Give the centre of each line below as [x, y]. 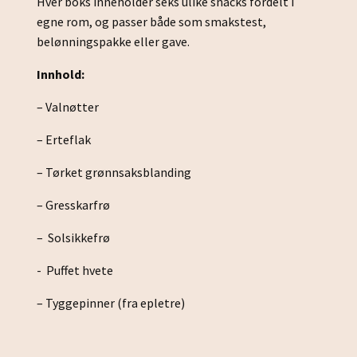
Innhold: [62, 75]
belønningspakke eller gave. [113, 42]
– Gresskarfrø [73, 205]
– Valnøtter [68, 107]
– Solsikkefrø [73, 238]
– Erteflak [64, 140]
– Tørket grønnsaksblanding [115, 173]
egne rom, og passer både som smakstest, [151, 22]
